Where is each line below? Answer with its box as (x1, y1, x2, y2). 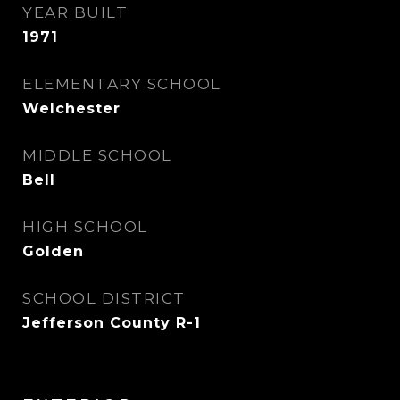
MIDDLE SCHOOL (22, 146, 172, 164)
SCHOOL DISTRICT (22, 289, 186, 307)
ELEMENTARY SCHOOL (22, 75, 221, 93)
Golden (22, 243, 84, 260)
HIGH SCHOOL (22, 218, 148, 236)
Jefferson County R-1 (22, 314, 201, 331)
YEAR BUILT (22, 4, 128, 21)
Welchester (22, 100, 121, 117)
